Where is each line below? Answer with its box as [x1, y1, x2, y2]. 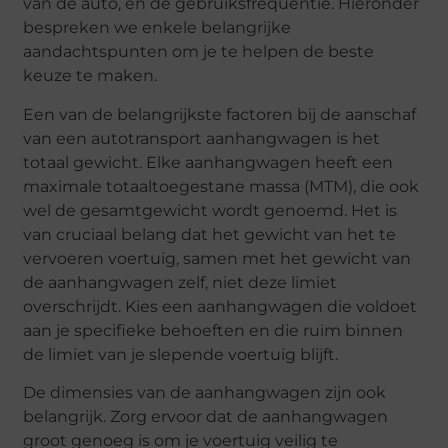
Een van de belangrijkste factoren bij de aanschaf [23, 104, 417, 124]
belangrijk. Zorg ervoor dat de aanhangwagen [23, 407, 389, 427]
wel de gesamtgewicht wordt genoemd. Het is [23, 200, 398, 220]
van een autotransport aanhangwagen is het [23, 128, 381, 148]
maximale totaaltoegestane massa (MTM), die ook [23, 176, 420, 196]
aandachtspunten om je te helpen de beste [23, 42, 375, 62]
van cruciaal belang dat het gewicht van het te [23, 224, 397, 244]
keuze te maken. [23, 66, 158, 86]
